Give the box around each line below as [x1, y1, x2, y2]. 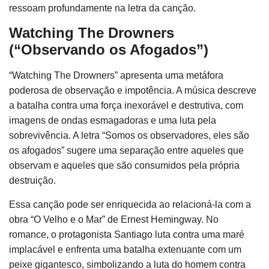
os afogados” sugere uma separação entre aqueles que [9, 145, 244, 156]
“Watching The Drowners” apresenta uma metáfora [9, 70, 223, 80]
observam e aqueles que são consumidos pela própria [9, 160, 240, 171]
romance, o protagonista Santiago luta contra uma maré [9, 229, 244, 240]
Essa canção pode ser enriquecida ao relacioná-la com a [9, 199, 251, 210]
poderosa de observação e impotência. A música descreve [9, 85, 256, 95]
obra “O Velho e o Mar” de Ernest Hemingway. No [9, 214, 219, 225]
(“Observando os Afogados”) [9, 41, 208, 58]
